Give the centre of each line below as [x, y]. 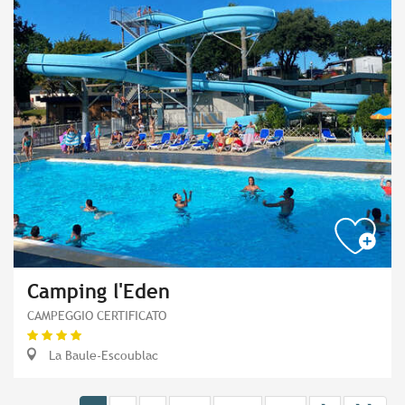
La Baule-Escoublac [102, 355]
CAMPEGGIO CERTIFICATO [97, 316]
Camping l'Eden [99, 292]
